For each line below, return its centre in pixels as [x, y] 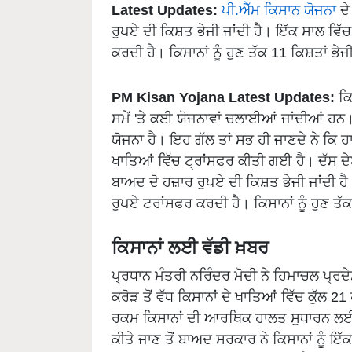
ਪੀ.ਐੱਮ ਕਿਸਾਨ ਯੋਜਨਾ [279, 10]
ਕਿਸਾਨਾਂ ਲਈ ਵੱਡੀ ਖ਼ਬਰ [190, 248]
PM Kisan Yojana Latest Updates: [223, 97]
